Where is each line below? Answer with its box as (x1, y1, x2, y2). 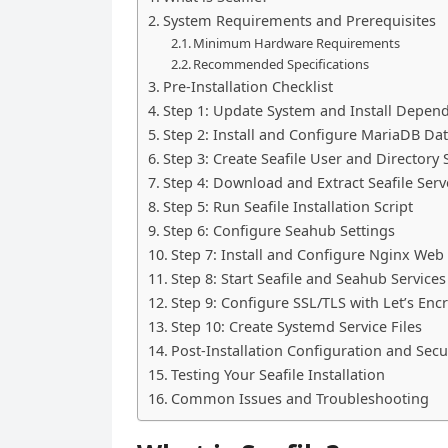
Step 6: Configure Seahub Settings (162, 221, 395, 240)
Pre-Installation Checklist (162, 77, 333, 96)
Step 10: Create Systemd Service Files (170, 317, 422, 336)
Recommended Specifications (193, 55, 370, 73)
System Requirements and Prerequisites (162, 11, 436, 30)
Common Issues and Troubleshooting (170, 389, 429, 408)
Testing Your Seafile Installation (170, 365, 385, 384)
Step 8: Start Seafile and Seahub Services (170, 269, 446, 288)
